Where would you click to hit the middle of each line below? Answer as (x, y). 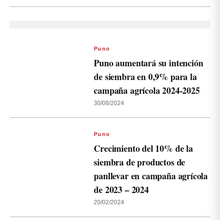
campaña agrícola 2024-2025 (147, 90)
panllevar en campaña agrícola (151, 176)
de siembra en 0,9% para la (145, 77)
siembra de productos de (140, 162)
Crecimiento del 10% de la (143, 148)
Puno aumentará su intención (149, 63)
